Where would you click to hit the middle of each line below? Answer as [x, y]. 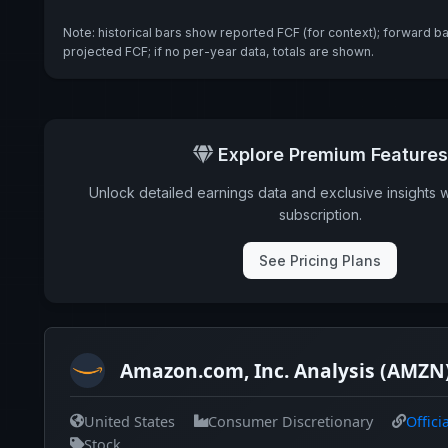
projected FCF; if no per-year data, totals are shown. [218, 51]
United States [129, 421]
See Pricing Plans [320, 261]
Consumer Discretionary [290, 421]
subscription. [320, 215]
